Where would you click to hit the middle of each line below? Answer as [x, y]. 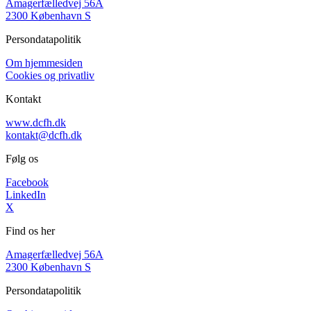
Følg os [22, 159]
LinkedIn [26, 195]
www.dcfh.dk [36, 123]
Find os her [30, 231]
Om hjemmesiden [44, 63]
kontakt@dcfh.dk [44, 135]
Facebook [27, 183]
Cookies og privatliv [50, 76]
